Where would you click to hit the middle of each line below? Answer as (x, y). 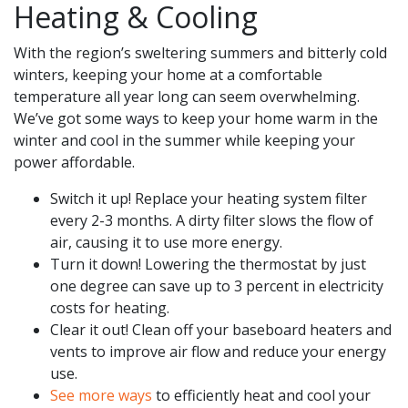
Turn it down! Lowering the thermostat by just (208, 264)
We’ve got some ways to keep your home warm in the (196, 118)
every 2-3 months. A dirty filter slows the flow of (212, 220)
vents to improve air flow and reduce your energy (218, 351)
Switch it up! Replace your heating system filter (209, 198)
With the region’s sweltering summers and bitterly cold (200, 52)
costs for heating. (110, 307)
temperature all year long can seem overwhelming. (187, 96)
